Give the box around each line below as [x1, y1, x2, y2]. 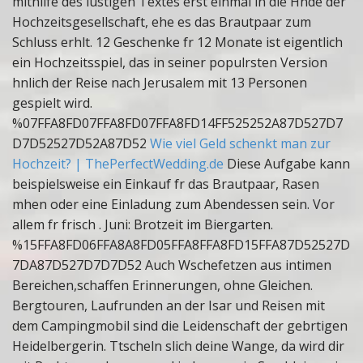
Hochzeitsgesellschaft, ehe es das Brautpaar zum [12, 13, 311, 31]
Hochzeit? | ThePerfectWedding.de [12, 155, 224, 173]
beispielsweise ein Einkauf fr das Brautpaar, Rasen [12, 175, 319, 193]
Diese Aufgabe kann [224, 155, 350, 173]
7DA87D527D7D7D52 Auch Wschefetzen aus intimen [12, 256, 331, 274]
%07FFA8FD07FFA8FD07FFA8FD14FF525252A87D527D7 [12, 114, 343, 132]
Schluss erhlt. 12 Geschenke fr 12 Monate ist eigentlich [12, 33, 343, 51]
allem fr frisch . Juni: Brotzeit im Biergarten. [12, 216, 273, 233]
